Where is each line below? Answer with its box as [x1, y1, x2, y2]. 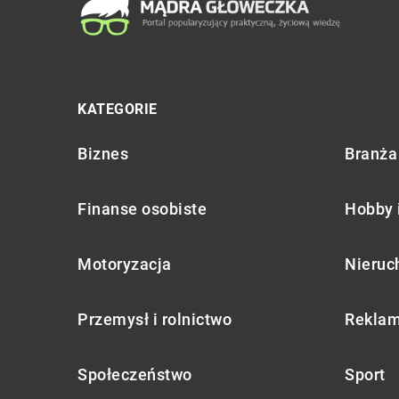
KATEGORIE [77, 100, 158, 118]
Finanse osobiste [77, 199, 207, 218]
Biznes [77, 143, 128, 163]
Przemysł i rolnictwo [77, 309, 232, 329]
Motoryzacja [77, 254, 172, 273]
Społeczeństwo [77, 364, 192, 384]
